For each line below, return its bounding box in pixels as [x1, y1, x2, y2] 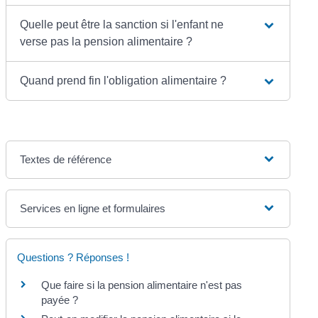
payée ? [41, 293, 79, 306]
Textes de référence [20, 153, 112, 165]
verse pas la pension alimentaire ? [20, 35, 193, 48]
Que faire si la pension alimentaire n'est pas [41, 278, 243, 291]
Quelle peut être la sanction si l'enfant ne [20, 18, 224, 31]
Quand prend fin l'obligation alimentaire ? [20, 74, 227, 87]
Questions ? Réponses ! [17, 251, 130, 263]
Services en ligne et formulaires [20, 202, 166, 214]
